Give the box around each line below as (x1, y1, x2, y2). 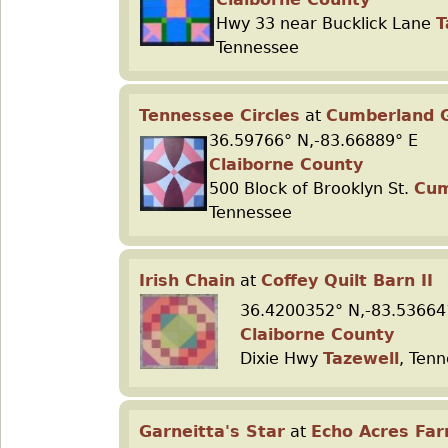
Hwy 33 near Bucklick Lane (216, 14, 436, 33)
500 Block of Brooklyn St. (209, 179, 414, 198)
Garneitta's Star (139, 422, 285, 441)
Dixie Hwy (240, 349, 323, 368)
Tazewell (323, 349, 399, 368)
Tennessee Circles (139, 106, 300, 125)
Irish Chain (139, 271, 235, 290)
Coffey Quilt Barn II (261, 271, 433, 290)
